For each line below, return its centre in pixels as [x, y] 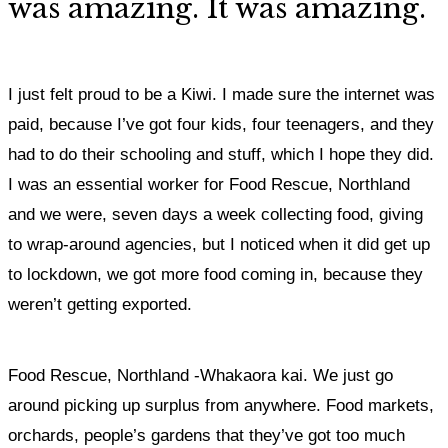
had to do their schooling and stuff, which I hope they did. [221, 154]
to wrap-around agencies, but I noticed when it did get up [219, 244]
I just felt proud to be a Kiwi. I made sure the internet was [221, 94]
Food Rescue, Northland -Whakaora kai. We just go [200, 375]
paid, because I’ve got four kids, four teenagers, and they [221, 124]
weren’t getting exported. [102, 304]
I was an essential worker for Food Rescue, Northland [209, 184]
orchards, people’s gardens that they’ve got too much [206, 435]
